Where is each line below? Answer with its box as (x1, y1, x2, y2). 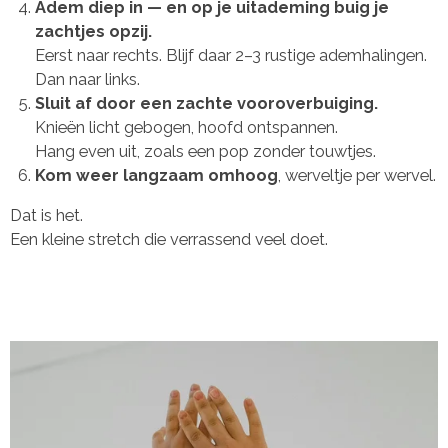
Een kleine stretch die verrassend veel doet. (10, 230, 328, 250)
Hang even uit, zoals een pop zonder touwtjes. (34, 141, 376, 161)
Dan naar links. (34, 69, 140, 89)
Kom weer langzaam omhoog (34, 165, 278, 185)
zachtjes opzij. (34, 21, 152, 41)
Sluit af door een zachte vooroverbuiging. (34, 93, 378, 113)
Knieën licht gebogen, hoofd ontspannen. (34, 117, 338, 137)
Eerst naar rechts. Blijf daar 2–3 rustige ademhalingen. (34, 45, 427, 65)
